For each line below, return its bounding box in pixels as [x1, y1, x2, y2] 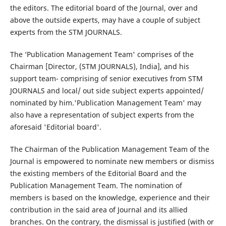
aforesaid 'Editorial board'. [10, 122, 101, 132]
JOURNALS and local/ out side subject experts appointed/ [10, 85, 204, 95]
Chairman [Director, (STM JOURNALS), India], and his [10, 61, 189, 71]
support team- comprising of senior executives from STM [10, 73, 203, 83]
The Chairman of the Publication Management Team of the [10, 144, 209, 154]
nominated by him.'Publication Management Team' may [10, 97, 201, 107]
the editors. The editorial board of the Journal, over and [10, 3, 198, 13]
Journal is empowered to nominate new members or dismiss [10, 156, 214, 166]
